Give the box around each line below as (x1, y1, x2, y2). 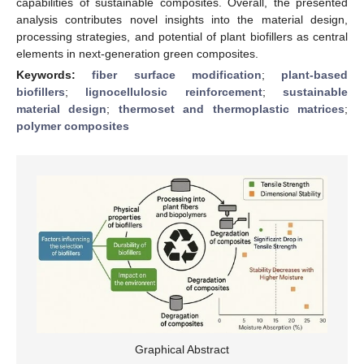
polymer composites (16, 119, 129, 132)
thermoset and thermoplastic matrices (118, 102, 345, 115)
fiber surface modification (92, 67, 262, 81)
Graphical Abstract (135, 343, 229, 357)
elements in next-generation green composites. (16, 46, 258, 60)
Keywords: (16, 67, 93, 81)
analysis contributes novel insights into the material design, (16, 12, 348, 26)
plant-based (281, 67, 348, 81)
